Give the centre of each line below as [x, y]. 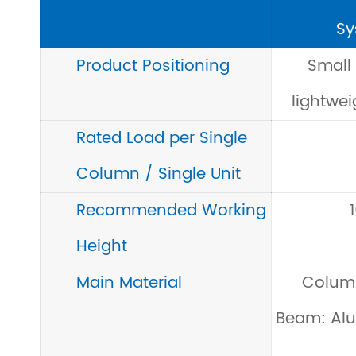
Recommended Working [171, 211]
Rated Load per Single [162, 139]
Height [102, 247]
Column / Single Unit [159, 174]
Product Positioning [153, 66]
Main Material [129, 283]
